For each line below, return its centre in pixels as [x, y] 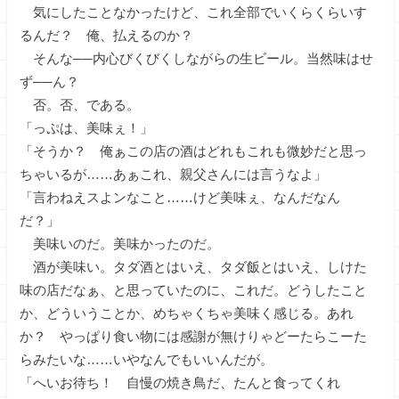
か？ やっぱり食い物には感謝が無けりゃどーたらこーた [193, 336]
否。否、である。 [80, 105]
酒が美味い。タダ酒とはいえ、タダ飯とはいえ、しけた [193, 267]
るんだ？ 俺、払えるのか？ [106, 35]
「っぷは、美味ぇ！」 [86, 128]
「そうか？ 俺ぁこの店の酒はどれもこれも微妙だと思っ [193, 151]
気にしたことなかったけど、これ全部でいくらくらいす [193, 12]
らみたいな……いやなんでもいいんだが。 [147, 359]
